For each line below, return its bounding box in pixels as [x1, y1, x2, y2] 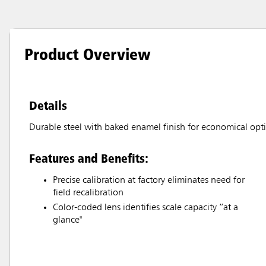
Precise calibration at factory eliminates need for [53, 176, 245, 186]
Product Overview [24, 44, 151, 65]
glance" [53, 216, 82, 226]
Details [29, 97, 67, 113]
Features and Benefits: [29, 150, 148, 166]
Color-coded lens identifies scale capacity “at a [53, 203, 238, 213]
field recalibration [53, 188, 123, 198]
